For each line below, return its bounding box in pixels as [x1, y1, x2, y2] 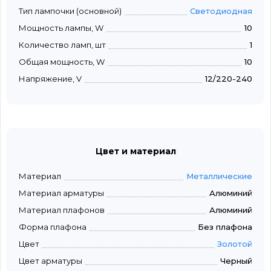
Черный [220, 256, 252, 266]
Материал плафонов [19, 205, 105, 215]
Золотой [217, 239, 252, 249]
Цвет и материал [95, 146, 176, 157]
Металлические [186, 171, 252, 181]
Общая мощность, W [19, 57, 105, 67]
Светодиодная [190, 6, 252, 16]
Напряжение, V [19, 74, 82, 84]
